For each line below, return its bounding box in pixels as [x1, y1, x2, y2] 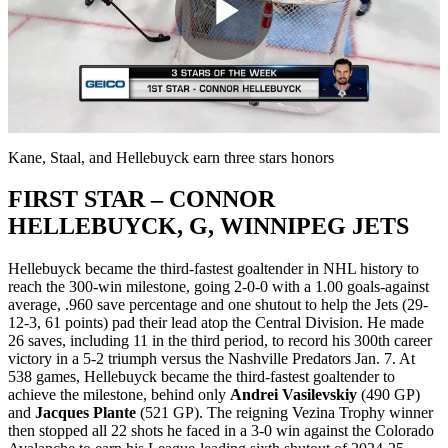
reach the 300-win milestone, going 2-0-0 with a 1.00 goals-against [8, 278, 429, 296]
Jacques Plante [35, 404, 136, 422]
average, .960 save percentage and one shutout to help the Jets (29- [8, 296, 428, 314]
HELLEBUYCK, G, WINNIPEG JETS [8, 213, 409, 240]
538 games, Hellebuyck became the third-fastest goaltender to [8, 368, 395, 386]
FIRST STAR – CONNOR [8, 186, 275, 213]
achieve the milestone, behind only [8, 386, 230, 404]
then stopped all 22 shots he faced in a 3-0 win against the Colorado [8, 422, 434, 440]
